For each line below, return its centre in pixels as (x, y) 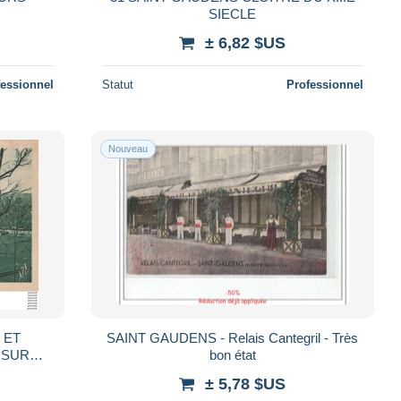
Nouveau (128, 148)
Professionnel (324, 84)
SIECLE (233, 13)
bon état (232, 354)
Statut (117, 84)
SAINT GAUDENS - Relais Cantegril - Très (233, 337)
